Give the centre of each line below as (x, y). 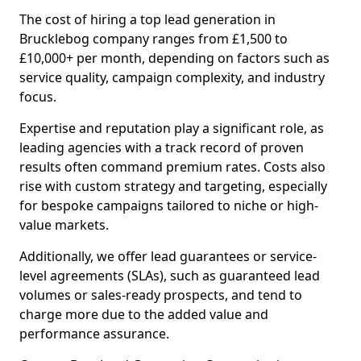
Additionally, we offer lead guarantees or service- (168, 256)
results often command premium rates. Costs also (172, 167)
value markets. (64, 225)
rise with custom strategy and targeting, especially (173, 186)
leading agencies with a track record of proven (162, 147)
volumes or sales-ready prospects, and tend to (161, 295)
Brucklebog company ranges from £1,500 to (154, 39)
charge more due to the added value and (144, 314)
